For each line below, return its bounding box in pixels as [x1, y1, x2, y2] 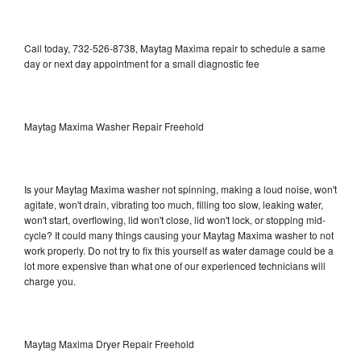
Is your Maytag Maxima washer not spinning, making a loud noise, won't [24, 181, 337, 196]
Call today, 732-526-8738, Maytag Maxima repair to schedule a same [24, 40, 326, 55]
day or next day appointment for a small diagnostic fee [24, 56, 259, 70]
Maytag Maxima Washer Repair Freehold [24, 118, 204, 133]
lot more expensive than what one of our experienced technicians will [24, 258, 326, 272]
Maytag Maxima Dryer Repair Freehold [24, 336, 194, 351]
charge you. [24, 273, 76, 288]
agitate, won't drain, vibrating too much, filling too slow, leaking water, [24, 197, 323, 211]
